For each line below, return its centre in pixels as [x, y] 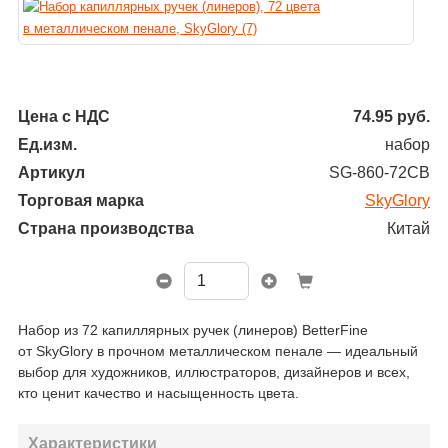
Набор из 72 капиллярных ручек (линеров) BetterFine [193, 330]
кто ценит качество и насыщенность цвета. [158, 393]
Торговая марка [81, 200]
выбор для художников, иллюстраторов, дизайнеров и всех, [214, 372]
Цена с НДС [64, 116]
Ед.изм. [47, 144]
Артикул [51, 172]
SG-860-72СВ [379, 172]
